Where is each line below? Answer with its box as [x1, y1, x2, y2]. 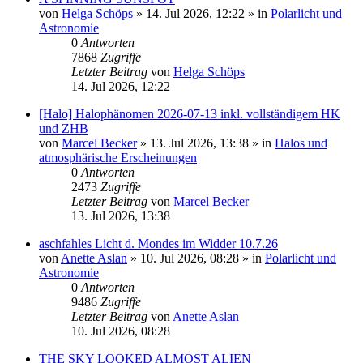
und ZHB [39, 122, 88, 136]
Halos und [275, 136, 327, 151]
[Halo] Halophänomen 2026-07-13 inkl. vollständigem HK [39, 107, 340, 122]
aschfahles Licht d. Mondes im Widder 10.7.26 [39, 237, 278, 251]
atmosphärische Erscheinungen [39, 151, 197, 165]
